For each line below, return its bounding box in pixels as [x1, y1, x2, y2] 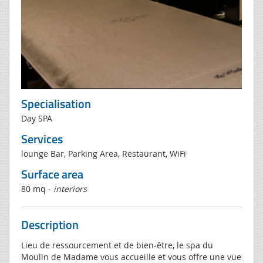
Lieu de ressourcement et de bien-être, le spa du [21, 239, 213, 251]
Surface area [21, 164, 83, 183]
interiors [53, 183, 87, 194]
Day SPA [21, 112, 52, 124]
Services [21, 129, 63, 148]
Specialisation [21, 94, 91, 113]
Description [21, 215, 79, 234]
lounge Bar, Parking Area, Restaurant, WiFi [21, 147, 186, 159]
